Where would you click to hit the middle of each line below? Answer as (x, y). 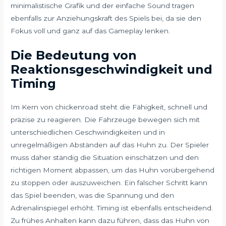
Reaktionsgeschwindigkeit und (112, 70)
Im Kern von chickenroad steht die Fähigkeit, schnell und (109, 107)
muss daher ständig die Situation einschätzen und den (105, 158)
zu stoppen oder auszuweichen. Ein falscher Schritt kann (109, 183)
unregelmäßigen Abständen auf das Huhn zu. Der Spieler (110, 145)
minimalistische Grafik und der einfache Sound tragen (103, 6)
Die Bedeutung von (74, 55)
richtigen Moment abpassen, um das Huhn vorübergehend (113, 170)
